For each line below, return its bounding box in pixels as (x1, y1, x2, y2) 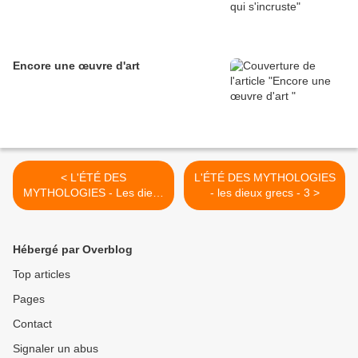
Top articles (13, 268, 70, 281)
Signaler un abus (13, 342, 98, 356)
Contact (13, 317, 52, 331)
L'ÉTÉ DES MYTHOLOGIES (193, 171, 336, 185)
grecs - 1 (71, 201, 116, 215)
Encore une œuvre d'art (13, 59, 140, 73)
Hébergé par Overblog (13, 243, 133, 257)
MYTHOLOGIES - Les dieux (22, 186, 165, 200)
